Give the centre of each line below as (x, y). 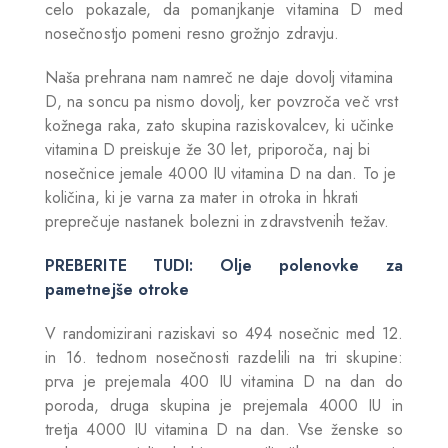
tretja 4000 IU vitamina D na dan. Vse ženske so (224, 430)
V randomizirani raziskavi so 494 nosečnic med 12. (224, 334)
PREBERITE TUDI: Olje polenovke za (224, 266)
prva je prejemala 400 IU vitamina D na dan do (224, 382)
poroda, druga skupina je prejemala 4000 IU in (224, 406)
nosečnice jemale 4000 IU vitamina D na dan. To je (220, 174)
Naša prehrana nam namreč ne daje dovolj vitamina (219, 78)
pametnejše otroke (117, 290)
